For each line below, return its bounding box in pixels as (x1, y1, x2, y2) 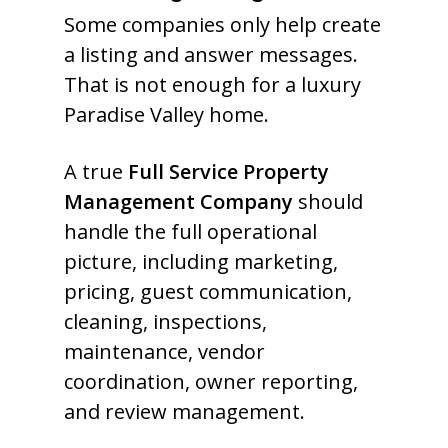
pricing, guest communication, (64, 278, 352, 305)
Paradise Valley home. (64, 101, 269, 128)
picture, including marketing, (64, 248, 338, 275)
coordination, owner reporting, (64, 368, 358, 395)
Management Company (64, 188, 293, 215)
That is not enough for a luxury (64, 71, 361, 98)
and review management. (64, 398, 305, 425)
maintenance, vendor (64, 338, 265, 365)
